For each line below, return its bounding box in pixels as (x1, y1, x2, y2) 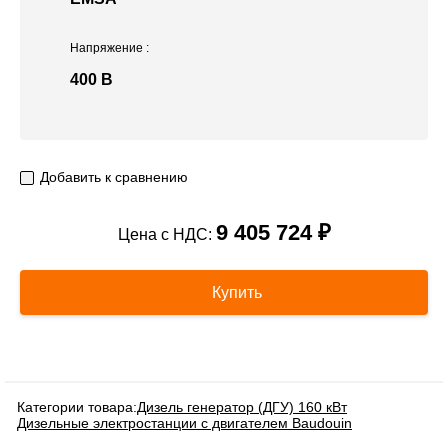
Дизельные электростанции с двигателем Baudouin (17, 415, 352, 432)
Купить (207, 284, 262, 302)
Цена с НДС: (117, 226, 216, 244)
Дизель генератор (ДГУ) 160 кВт (137, 399, 347, 416)
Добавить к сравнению (40, 169, 188, 186)
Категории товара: (17, 399, 137, 416)
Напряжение (70, 41, 146, 56)
